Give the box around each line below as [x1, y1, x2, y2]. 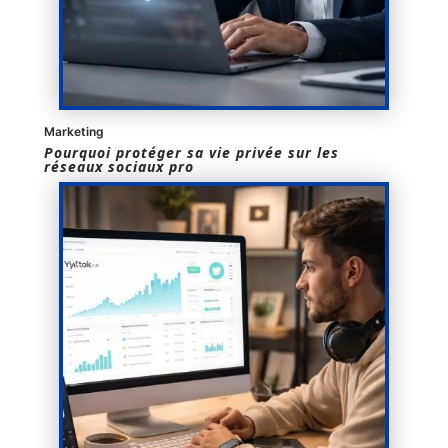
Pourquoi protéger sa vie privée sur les [44, 142, 339, 162]
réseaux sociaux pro [44, 156, 194, 176]
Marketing [44, 123, 104, 139]
